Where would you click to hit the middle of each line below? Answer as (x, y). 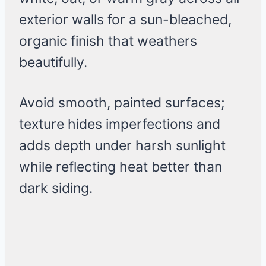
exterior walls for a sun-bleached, (125, 20)
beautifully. (53, 63)
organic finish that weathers (108, 41)
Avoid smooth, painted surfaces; (122, 103)
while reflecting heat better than (121, 167)
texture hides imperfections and (120, 124)
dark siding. (56, 189)
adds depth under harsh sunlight (122, 146)
